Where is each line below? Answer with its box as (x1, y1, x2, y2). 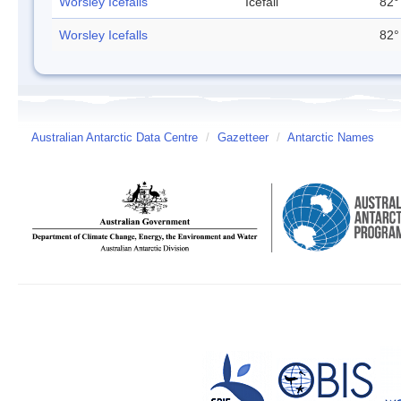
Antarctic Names (287, 132, 374, 145)
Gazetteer (218, 132, 269, 145)
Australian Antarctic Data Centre (31, 132, 198, 145)
